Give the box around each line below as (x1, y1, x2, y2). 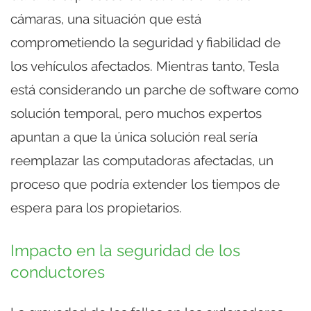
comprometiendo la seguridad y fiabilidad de (10, 35, 280, 51)
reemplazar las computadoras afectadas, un (10, 153, 274, 169)
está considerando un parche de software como (10, 82, 299, 98)
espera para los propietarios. (10, 200, 182, 216)
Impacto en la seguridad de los (10, 242, 240, 260)
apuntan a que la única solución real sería (10, 129, 258, 145)
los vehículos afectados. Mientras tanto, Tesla (10, 58, 279, 74)
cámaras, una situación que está (10, 11, 201, 27)
